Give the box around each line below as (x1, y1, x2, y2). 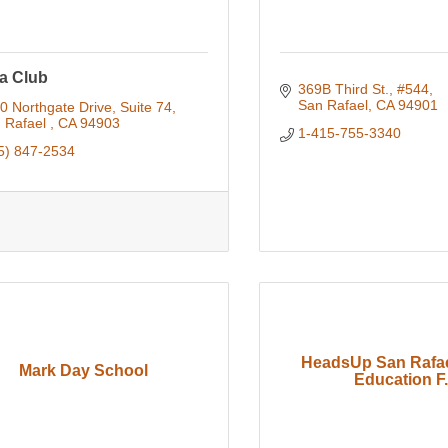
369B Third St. (297, 81, 389, 98)
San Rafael (297, 97, 368, 114)
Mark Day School (18, 362, 148, 380)
